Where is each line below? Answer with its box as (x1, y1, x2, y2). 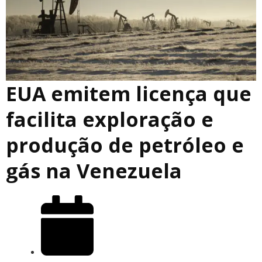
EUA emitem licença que (6, 80, 251, 107)
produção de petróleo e (6, 131, 244, 158)
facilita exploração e (6, 105, 213, 133)
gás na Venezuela (6, 157, 182, 184)
